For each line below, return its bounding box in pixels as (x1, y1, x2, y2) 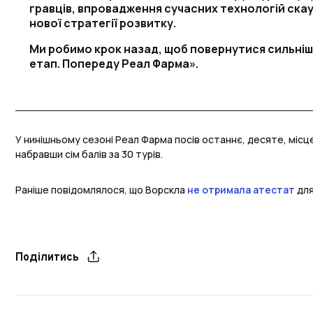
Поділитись (15, 251, 79, 265)
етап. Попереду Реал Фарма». (29, 56, 198, 72)
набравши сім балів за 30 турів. (15, 147, 163, 161)
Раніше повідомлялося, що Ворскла (15, 183, 187, 197)
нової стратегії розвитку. (29, 15, 176, 31)
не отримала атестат (187, 183, 295, 197)
